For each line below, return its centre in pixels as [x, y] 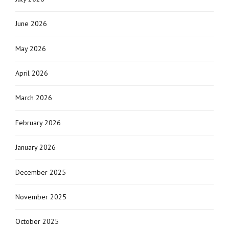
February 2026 [38, 122]
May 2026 [31, 48]
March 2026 [34, 98]
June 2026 [31, 24]
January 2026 [36, 147]
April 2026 [32, 73]
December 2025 [41, 172]
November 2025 [41, 197]
